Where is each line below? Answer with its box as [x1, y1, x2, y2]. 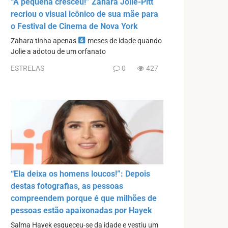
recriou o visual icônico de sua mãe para [11, 9, 158, 19]
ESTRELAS [11, 64, 44, 73]
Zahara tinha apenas [11, 36, 78, 45]
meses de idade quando [86, 36, 162, 45]
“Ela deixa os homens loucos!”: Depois [11, 169, 150, 179]
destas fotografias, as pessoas [11, 181, 123, 191]
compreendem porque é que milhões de [11, 193, 157, 204]
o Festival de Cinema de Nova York [11, 21, 138, 31]
